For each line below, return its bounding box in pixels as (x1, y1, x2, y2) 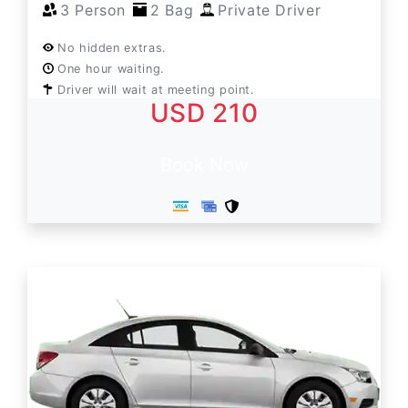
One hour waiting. (57, 62, 165, 76)
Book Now (159, 154, 249, 177)
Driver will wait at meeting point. (57, 83, 255, 97)
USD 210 (149, 97, 259, 129)
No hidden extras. (57, 41, 167, 56)
